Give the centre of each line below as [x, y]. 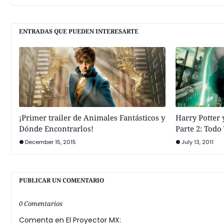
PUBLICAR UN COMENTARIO [61, 180]
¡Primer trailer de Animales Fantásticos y [92, 117]
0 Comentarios [41, 203]
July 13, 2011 [197, 142]
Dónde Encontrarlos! [56, 128]
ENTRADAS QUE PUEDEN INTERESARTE [79, 31]
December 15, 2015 [50, 142]
